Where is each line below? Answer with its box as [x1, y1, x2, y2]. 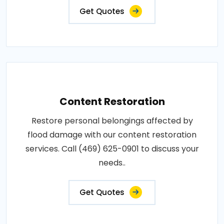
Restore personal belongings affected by [31, 115, 193, 126]
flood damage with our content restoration [27, 129, 196, 140]
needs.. [98, 157, 125, 168]
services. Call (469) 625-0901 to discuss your [25, 143, 199, 154]
